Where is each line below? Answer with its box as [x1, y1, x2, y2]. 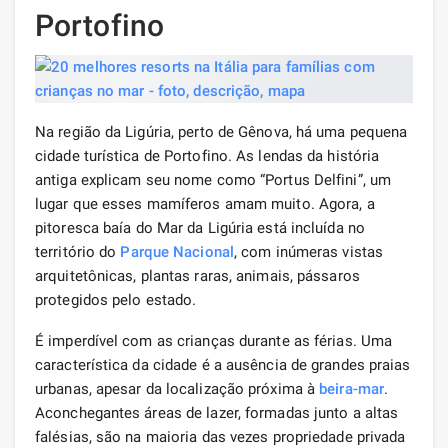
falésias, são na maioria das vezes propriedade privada [35, 427, 406, 446]
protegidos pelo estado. [35, 290, 197, 309]
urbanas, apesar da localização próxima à [35, 379, 320, 398]
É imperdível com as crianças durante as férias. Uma [35, 331, 393, 350]
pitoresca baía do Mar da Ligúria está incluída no [35, 218, 365, 237]
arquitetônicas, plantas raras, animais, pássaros [35, 266, 360, 285]
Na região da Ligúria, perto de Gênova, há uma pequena [35, 122, 408, 141]
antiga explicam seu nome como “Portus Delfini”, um [35, 170, 392, 189]
